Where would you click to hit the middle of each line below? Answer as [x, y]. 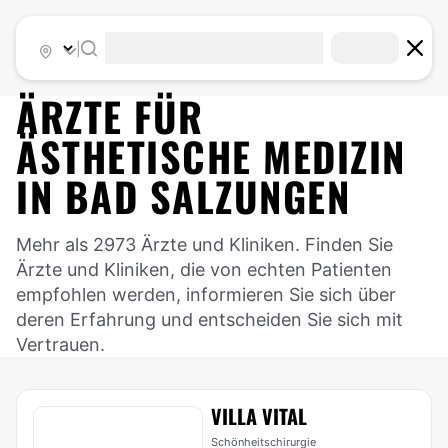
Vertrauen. [60, 344]
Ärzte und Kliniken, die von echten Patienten [204, 269]
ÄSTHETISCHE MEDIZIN [211, 156]
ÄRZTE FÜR [110, 116]
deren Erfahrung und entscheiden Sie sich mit [209, 319]
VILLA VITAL [259, 416]
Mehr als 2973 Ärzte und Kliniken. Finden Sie [204, 244]
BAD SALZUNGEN [207, 196]
